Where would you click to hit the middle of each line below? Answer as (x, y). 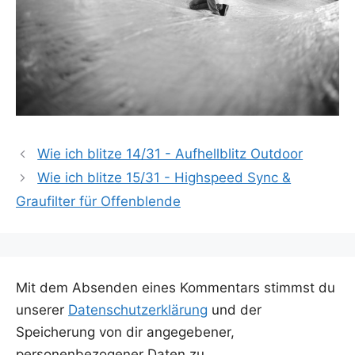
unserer (42, 310)
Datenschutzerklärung (138, 310)
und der (235, 310)
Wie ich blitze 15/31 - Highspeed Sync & (164, 178)
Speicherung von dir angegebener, (125, 332)
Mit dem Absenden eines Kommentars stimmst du (176, 288)
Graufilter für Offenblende (98, 202)
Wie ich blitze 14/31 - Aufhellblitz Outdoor (170, 154)
